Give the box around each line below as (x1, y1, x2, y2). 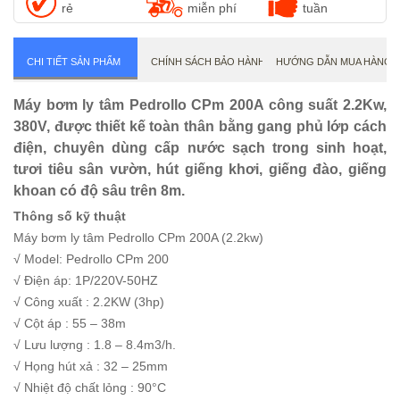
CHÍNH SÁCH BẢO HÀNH (151, 56, 266, 67)
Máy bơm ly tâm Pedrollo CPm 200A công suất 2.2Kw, (13, 97, 387, 112)
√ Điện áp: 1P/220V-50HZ (13, 273, 158, 287)
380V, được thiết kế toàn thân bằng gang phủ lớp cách (13, 119, 387, 134)
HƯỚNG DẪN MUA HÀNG (275, 56, 392, 67)
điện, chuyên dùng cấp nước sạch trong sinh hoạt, (13, 140, 387, 155)
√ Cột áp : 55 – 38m (13, 316, 126, 330)
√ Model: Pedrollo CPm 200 (13, 252, 169, 266)
